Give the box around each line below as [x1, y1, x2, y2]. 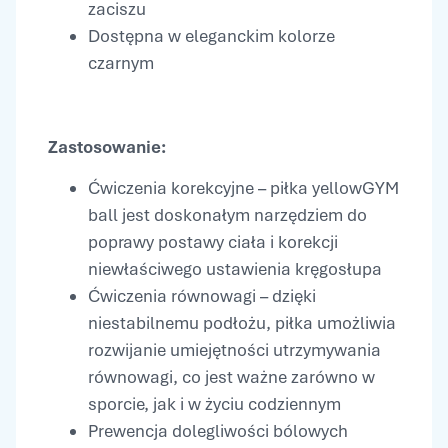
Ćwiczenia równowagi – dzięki [88, 284, 316, 307]
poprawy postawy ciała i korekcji [88, 230, 338, 253]
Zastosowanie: [48, 135, 170, 158]
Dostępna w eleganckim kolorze [88, 25, 335, 48]
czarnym [88, 52, 154, 75]
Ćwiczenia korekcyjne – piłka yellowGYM [88, 176, 399, 199]
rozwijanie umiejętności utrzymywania [88, 338, 381, 361]
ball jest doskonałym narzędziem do [88, 203, 367, 226]
